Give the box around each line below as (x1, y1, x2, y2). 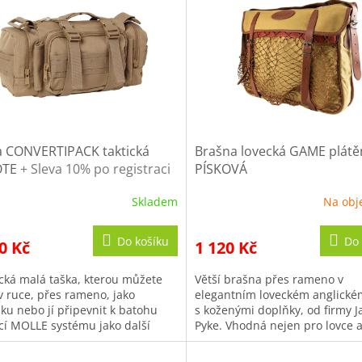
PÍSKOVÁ (194, 159, 247, 178)
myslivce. (194, 332, 244, 348)
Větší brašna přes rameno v (194, 271, 343, 287)
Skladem (131, 194, 178, 210)
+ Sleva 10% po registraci (20, 159, 170, 178)
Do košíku (116, 233, 169, 249)
